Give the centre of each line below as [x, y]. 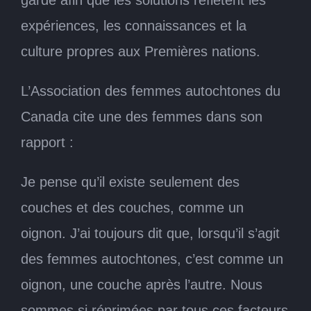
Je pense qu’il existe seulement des [130, 182]
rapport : [47, 142]
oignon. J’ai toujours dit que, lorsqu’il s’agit [150, 233]
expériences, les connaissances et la [134, 25]
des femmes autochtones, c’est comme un [152, 259]
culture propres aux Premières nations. [141, 51]
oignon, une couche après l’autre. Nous [142, 284]
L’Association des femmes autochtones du [151, 91]
